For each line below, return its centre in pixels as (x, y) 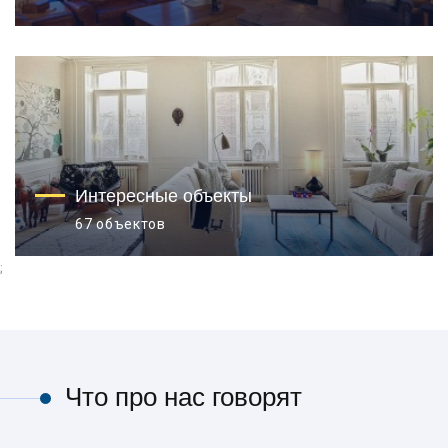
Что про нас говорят (183, 397)
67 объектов (120, 224)
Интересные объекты (163, 195)
